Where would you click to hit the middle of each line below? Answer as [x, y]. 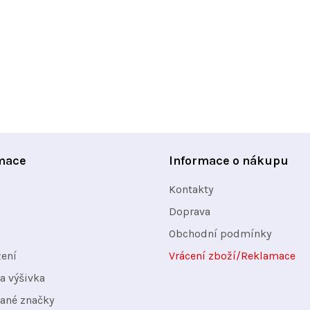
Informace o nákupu [229, 161]
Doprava [190, 212]
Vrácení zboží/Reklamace [232, 256]
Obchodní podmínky [220, 234]
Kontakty [191, 190]
